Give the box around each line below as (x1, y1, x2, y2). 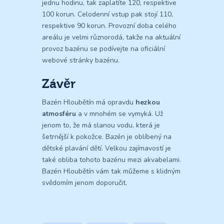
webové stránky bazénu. (42, 55, 119, 65)
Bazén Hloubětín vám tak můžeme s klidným (42, 166, 180, 176)
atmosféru (42, 109, 76, 119)
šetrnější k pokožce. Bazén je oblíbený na (42, 132, 171, 142)
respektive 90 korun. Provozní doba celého (42, 21, 176, 31)
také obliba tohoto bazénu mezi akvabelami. (42, 155, 181, 165)
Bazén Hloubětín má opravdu (42, 97, 135, 107)
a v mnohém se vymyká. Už (76, 109, 163, 119)
